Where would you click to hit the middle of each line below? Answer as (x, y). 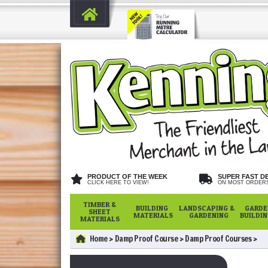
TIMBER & (100, 204)
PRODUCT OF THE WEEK (127, 176)
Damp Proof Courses (218, 238)
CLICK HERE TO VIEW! (118, 182)
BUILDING (153, 208)
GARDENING (207, 215)
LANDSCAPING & (207, 208)
